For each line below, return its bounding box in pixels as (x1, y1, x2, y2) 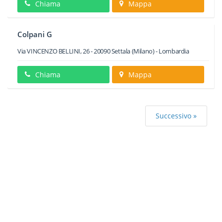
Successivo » (156, 111, 197, 120)
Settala (111, 47, 131, 55)
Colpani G (17, 29, 52, 39)
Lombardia (159, 47, 189, 55)
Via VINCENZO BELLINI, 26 (17, 47, 90, 55)
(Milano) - (130, 47, 159, 55)
